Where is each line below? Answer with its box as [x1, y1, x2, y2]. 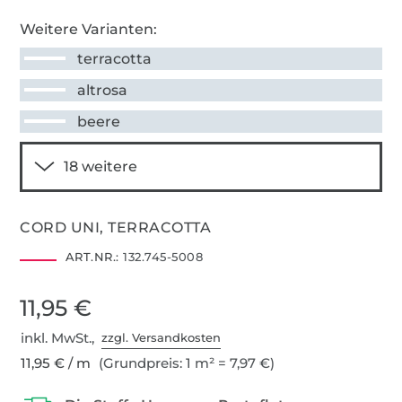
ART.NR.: [65, 249, 119, 264]
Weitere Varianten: [20, 20, 158, 38]
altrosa [77, 81, 128, 99]
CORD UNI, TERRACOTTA [20, 218, 212, 236]
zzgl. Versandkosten [101, 330, 222, 345]
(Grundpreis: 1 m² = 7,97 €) [95, 354, 275, 371]
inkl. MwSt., [21, 328, 102, 346]
